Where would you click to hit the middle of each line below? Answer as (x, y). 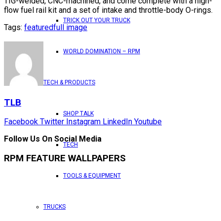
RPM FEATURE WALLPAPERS (65, 159)
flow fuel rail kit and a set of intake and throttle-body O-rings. (108, 10)
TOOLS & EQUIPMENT (92, 176)
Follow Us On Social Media (53, 139)
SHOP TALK (78, 113)
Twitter (52, 122)
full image (70, 27)
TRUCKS (55, 207)
